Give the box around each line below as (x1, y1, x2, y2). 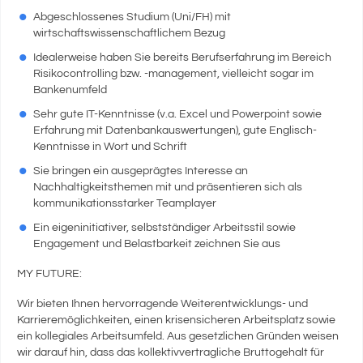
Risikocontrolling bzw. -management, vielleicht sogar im (33, 68, 314, 79)
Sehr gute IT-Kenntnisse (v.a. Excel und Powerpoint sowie (33, 109, 322, 120)
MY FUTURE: (17, 268, 82, 280)
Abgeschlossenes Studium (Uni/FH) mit (33, 11, 231, 23)
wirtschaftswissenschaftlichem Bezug (33, 28, 225, 39)
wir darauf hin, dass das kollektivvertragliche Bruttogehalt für (17, 347, 324, 358)
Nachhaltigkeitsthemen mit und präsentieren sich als (33, 181, 302, 193)
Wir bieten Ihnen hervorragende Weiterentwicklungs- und (17, 298, 308, 310)
